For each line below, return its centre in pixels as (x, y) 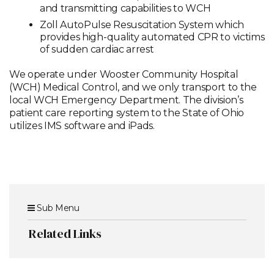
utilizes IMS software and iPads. (82, 126)
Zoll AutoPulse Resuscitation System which (142, 25)
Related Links (65, 234)
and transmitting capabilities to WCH (125, 9)
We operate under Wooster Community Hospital (124, 75)
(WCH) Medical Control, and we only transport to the (133, 87)
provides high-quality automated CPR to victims (152, 37)
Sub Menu (57, 208)
